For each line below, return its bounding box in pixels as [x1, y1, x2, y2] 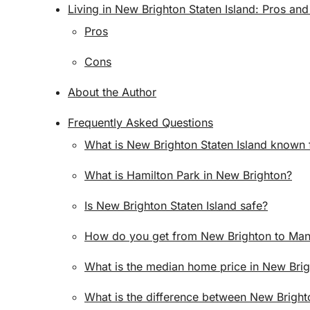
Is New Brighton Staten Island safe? [84, 199, 268, 212]
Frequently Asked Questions [68, 116, 213, 129]
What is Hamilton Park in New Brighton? [84, 168, 292, 182]
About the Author [68, 85, 156, 99]
